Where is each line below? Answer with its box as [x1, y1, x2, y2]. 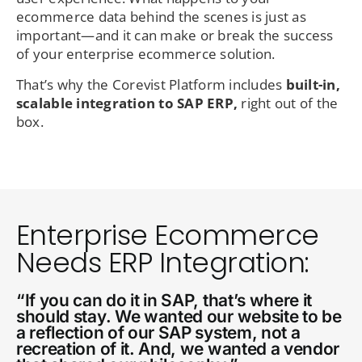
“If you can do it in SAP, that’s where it [15, 290, 313, 311]
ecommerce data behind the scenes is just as [15, 7, 306, 27]
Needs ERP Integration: [15, 243, 309, 283]
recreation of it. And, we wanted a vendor [15, 339, 340, 360]
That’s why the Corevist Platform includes [15, 75, 286, 95]
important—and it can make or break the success [15, 26, 334, 45]
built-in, [285, 75, 340, 95]
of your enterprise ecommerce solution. [15, 44, 276, 64]
